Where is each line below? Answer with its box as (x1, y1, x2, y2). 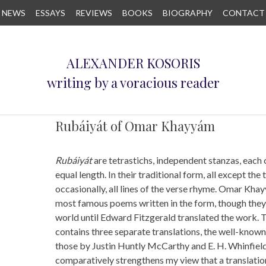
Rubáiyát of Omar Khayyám (55, 117, 215, 135)
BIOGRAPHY (162, 8, 213, 18)
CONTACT (222, 8, 265, 18)
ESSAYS (35, 8, 65, 18)
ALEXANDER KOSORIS (66, 54, 200, 72)
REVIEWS (75, 8, 112, 18)
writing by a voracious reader (46, 73, 220, 91)
